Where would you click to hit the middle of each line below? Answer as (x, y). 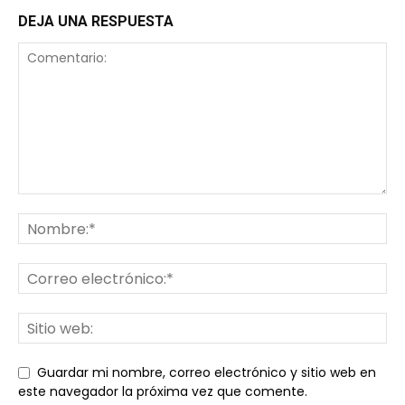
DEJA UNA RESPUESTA (96, 21)
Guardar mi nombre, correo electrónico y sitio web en (207, 372)
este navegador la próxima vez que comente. (163, 392)
